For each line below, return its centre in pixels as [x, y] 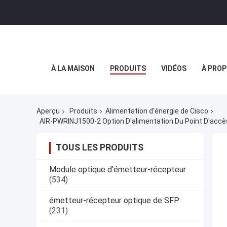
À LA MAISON [73, 68]
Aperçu [48, 111]
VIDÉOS [174, 68]
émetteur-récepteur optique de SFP [114, 200]
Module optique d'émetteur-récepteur [118, 169]
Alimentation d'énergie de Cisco [157, 111]
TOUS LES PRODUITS [100, 147]
